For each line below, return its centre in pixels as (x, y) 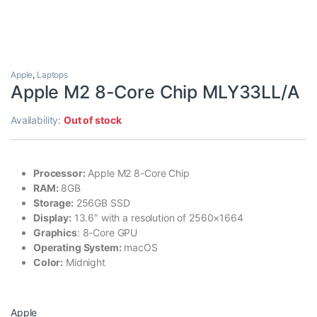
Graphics (55, 233)
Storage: (53, 203)
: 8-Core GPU (107, 233)
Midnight (84, 263)
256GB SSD (102, 203)
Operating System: (77, 248)
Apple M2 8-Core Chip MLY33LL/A (155, 92)
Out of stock (93, 120)
